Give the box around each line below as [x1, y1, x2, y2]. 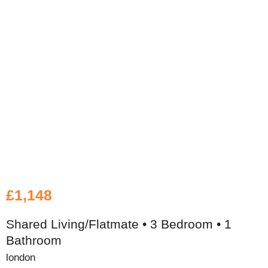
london [6, 251, 35, 263]
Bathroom [6, 233, 62, 247]
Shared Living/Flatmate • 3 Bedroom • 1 [6, 217, 232, 231]
